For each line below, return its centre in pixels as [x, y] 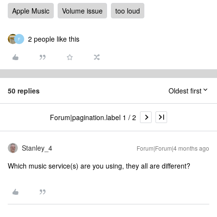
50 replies [24, 91]
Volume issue [82, 11]
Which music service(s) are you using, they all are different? [99, 166]
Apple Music [31, 11]
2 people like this [54, 39]
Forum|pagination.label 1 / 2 [93, 117]
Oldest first [185, 91]
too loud [128, 11]
